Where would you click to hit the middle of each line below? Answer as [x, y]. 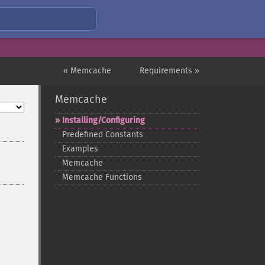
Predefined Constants [102, 135]
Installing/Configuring [103, 120]
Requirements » [169, 71]
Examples [80, 149]
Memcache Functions [102, 177]
